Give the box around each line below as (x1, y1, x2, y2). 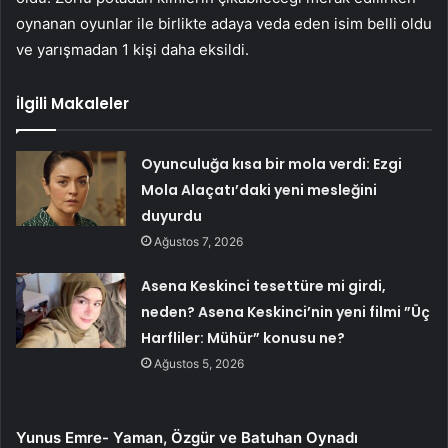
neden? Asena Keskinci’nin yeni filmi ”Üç (141, 302, 431, 323)
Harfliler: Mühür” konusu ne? (141, 328, 346, 349)
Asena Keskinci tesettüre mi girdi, (141, 276, 387, 297)
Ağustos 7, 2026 (154, 234, 244, 250)
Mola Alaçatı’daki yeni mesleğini (141, 180, 378, 201)
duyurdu (141, 206, 203, 227)
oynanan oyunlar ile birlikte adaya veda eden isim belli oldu (16, 14, 432, 34)
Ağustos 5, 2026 (154, 356, 245, 372)
